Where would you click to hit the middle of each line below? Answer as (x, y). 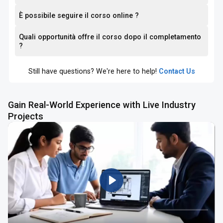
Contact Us (177, 71)
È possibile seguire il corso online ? (79, 15)
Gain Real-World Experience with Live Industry (102, 105)
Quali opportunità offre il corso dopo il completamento (110, 37)
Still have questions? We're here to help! (92, 71)
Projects (26, 116)
